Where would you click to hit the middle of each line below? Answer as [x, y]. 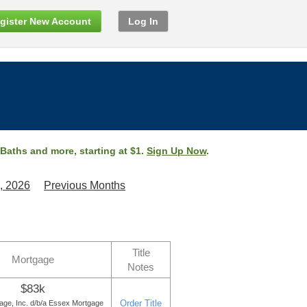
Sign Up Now [176, 151]
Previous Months [85, 185]
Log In [143, 21]
